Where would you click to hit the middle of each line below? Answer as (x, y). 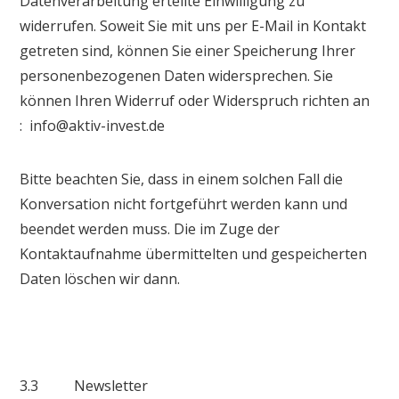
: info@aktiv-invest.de (93, 125)
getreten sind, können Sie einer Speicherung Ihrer (188, 50)
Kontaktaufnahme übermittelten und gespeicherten (194, 253)
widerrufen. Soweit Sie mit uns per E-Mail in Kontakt (193, 25)
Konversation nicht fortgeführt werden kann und (184, 204)
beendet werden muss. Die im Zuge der (150, 228)
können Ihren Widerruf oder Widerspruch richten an (195, 100)
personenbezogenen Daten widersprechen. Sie (177, 75)
